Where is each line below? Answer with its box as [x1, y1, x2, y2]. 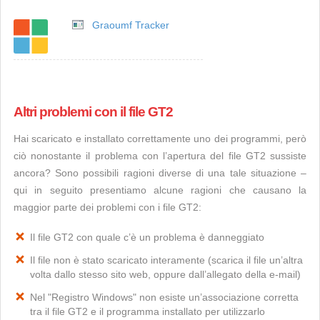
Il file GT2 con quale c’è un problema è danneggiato [30, 231, 264, 243]
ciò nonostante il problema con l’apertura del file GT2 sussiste [14, 150, 306, 161]
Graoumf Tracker [92, 19, 169, 31]
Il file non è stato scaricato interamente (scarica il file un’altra [30, 254, 303, 266]
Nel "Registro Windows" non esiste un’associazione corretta [30, 291, 299, 303]
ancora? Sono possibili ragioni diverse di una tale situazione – [14, 167, 306, 179]
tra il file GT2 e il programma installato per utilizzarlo [30, 306, 265, 317]
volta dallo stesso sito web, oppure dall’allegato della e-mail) [30, 269, 301, 280]
